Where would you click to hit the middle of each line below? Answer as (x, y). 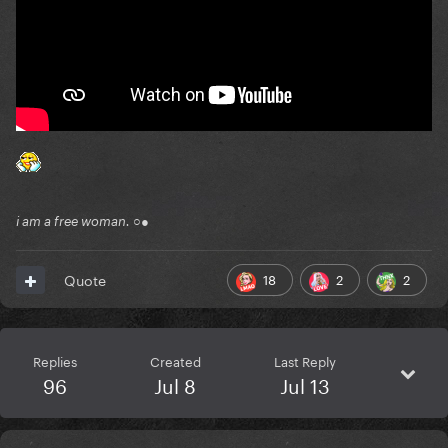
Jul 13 (304, 384)
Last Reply (304, 360)
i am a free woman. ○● (82, 221)
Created (175, 360)
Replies (54, 360)
